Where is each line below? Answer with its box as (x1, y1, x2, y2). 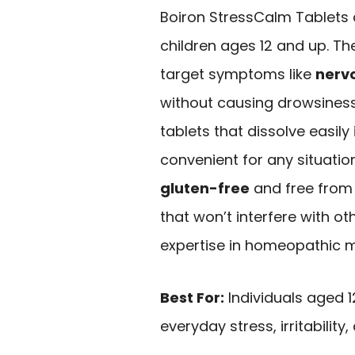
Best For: (160, 288, 224, 308)
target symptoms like (160, 63, 315, 84)
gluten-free (160, 177, 250, 198)
